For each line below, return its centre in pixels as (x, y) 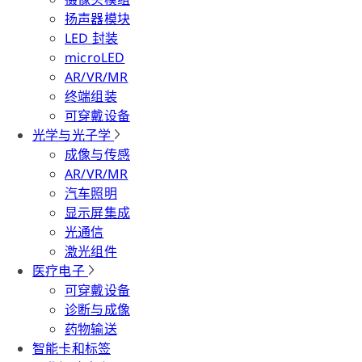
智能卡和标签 (72, 348)
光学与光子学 (74, 135)
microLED (95, 57)
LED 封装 (92, 38)
